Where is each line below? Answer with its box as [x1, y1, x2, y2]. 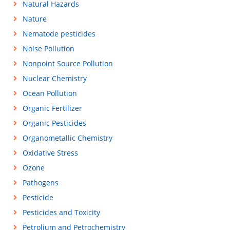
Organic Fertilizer [22, 103, 82, 113]
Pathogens [22, 178, 59, 187]
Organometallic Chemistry [22, 133, 112, 143]
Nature [22, 14, 47, 24]
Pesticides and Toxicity [22, 207, 100, 217]
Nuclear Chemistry [22, 73, 87, 83]
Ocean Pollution [22, 88, 77, 98]
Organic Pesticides [22, 118, 86, 128]
